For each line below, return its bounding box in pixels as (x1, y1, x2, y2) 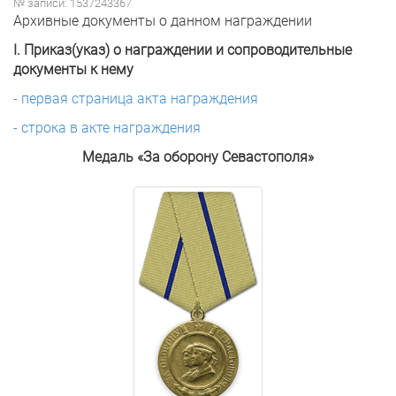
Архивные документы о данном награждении (13, 12, 312, 29)
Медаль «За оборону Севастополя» (82, 148, 314, 165)
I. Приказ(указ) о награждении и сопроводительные (13, 42, 352, 58)
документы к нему (13, 61, 133, 78)
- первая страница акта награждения (13, 90, 258, 107)
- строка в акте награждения (13, 119, 201, 136)
